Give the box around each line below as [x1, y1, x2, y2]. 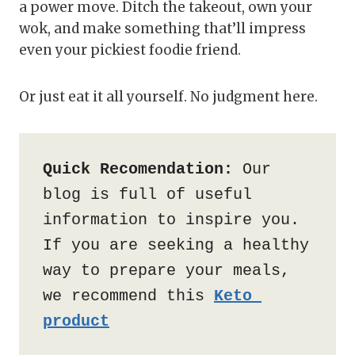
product [43, 312, 109, 331]
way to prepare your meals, [43, 261, 290, 281]
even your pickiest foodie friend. [19, 41, 241, 59]
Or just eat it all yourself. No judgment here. [19, 88, 318, 106]
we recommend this [43, 287, 214, 306]
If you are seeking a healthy [43, 236, 309, 255]
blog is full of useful [43, 185, 252, 204]
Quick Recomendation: [43, 160, 233, 179]
